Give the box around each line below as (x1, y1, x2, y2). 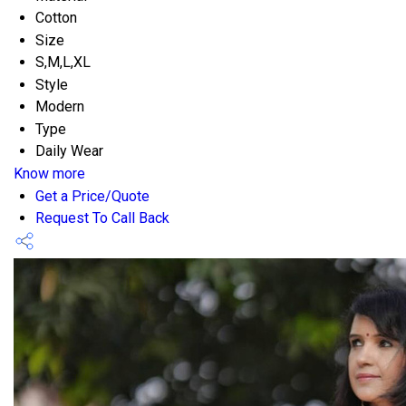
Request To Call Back (35, 208, 169, 227)
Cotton (35, 8, 77, 26)
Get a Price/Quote (35, 187, 150, 205)
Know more (14, 164, 85, 182)
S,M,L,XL (35, 53, 91, 71)
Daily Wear (35, 141, 103, 159)
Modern (35, 97, 84, 115)
